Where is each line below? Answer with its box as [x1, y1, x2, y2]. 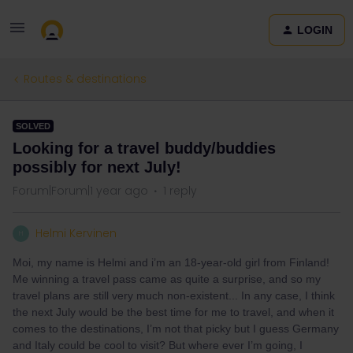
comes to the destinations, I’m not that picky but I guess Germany [13, 322, 339, 335]
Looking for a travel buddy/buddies [13, 139, 276, 157]
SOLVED [16, 121, 50, 131]
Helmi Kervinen [35, 225, 117, 241]
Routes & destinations [24, 71, 147, 87]
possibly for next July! [13, 158, 181, 176]
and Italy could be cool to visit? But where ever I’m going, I [13, 339, 303, 351]
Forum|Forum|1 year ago [13, 183, 148, 199]
